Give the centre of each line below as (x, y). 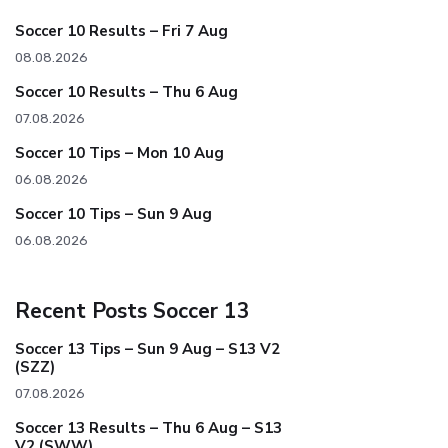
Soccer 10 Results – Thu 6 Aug (126, 92)
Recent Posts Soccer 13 (132, 311)
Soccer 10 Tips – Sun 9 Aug (113, 214)
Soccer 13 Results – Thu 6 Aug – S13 (148, 428)
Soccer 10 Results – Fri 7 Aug (121, 31)
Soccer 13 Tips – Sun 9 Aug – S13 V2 (147, 349)
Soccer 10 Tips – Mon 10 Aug (119, 153)
